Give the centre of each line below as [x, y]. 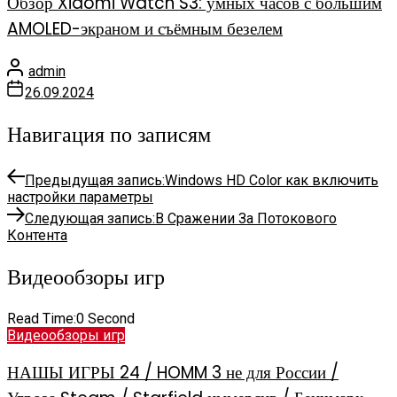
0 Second [105, 318]
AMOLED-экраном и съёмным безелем [145, 29]
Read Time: [42, 318]
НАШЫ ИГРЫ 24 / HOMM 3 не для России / [173, 373]
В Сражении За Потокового [246, 218]
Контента [37, 235]
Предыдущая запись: [95, 180]
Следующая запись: [90, 218]
